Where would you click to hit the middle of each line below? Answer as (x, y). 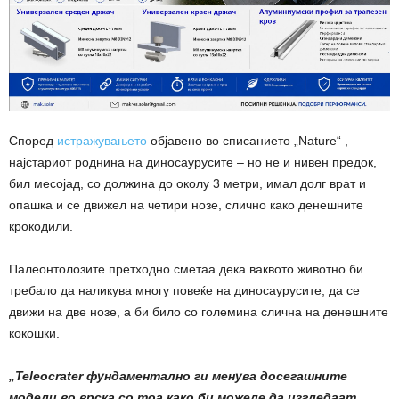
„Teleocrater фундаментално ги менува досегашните (178, 376)
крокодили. (41, 227)
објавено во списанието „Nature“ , (248, 141)
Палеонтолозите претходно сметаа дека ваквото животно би (186, 269)
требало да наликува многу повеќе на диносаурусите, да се (184, 291)
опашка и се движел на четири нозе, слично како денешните (186, 205)
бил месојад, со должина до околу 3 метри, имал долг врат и (187, 184)
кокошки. (34, 334)
